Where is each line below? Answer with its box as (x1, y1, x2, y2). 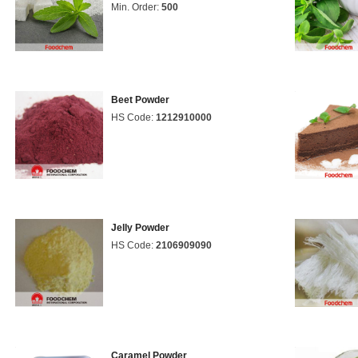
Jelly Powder (111, 222, 169, 233)
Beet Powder (111, 94, 169, 105)
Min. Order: (111, 2, 161, 13)
